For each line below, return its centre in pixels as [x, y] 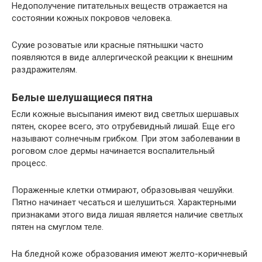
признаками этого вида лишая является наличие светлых [127, 215]
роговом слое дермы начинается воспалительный [113, 151]
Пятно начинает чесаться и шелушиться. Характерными [124, 202]
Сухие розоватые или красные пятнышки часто [108, 45]
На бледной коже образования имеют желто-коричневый [130, 254]
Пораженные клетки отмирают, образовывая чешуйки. [123, 190]
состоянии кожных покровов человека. [92, 18]
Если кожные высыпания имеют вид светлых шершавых [125, 114]
